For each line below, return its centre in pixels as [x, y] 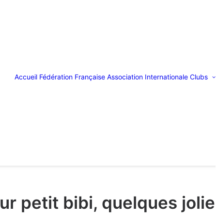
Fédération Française [72, 77]
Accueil [26, 77]
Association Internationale [147, 77]
